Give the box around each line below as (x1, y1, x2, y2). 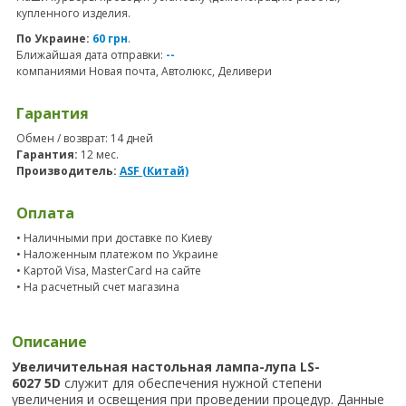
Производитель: (15, 162, 117, 179)
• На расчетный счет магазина (15, 278, 179, 295)
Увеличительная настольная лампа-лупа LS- (12, 358, 321, 376)
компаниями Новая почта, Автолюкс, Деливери (15, 63, 272, 79)
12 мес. (80, 146, 119, 162)
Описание (12, 332, 88, 353)
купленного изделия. (15, 5, 130, 21)
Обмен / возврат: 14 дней (15, 130, 153, 146)
